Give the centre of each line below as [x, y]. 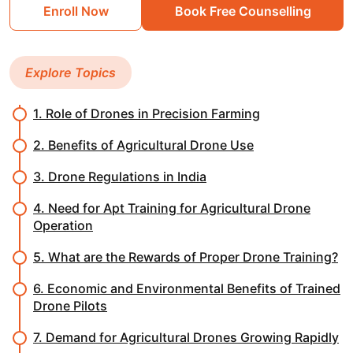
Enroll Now [76, 11]
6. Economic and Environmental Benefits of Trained [187, 289]
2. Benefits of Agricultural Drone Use [143, 145]
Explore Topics [71, 73]
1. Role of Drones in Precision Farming [147, 114]
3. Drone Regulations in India [120, 177]
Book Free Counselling [243, 11]
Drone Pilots [70, 306]
